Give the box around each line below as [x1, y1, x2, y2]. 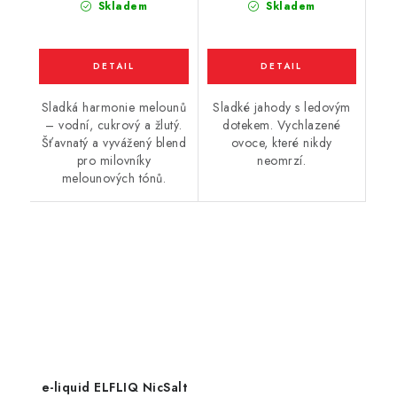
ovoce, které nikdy [230, 134, 332, 152]
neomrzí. [257, 152, 307, 169]
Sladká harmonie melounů [41, 98, 186, 116]
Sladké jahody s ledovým [213, 98, 351, 116]
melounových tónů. [61, 169, 166, 187]
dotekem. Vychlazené [222, 116, 341, 134]
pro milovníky [76, 152, 151, 169]
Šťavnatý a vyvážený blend [41, 134, 186, 152]
